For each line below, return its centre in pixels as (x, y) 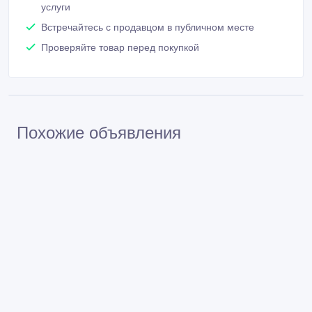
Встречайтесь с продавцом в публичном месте (148, 28)
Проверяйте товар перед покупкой (120, 48)
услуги (56, 7)
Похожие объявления (99, 133)
